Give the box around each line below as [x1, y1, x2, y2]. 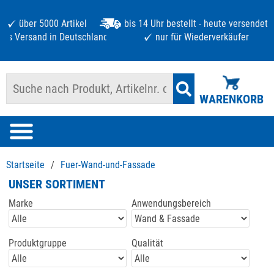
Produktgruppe [9, 237, 67, 249]
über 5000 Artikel [18, 18, 87, 29]
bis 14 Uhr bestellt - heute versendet [124, 18, 268, 29]
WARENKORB [199, 92, 264, 106]
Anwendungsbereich [131, 198, 212, 209]
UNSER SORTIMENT [9, 177, 106, 191]
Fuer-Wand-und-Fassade [61, 159, 155, 171]
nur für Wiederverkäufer [155, 31, 249, 43]
